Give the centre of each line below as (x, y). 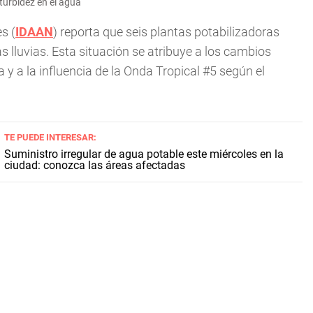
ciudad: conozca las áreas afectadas (95, 165)
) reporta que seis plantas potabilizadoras (166, 32)
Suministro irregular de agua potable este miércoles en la (144, 154)
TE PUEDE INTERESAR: (51, 137)
